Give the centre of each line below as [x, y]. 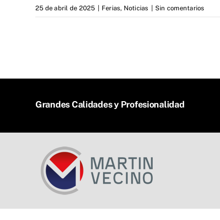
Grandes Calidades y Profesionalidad [110, 104]
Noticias [136, 8]
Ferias [111, 8]
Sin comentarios [180, 8]
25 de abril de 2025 [65, 8]
